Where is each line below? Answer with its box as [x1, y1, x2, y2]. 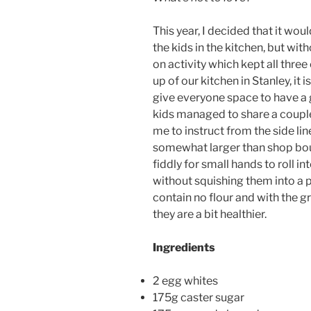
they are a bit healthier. [153, 208, 267, 221]
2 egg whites [153, 274, 218, 288]
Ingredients [153, 241, 215, 255]
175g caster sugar [153, 291, 244, 305]
